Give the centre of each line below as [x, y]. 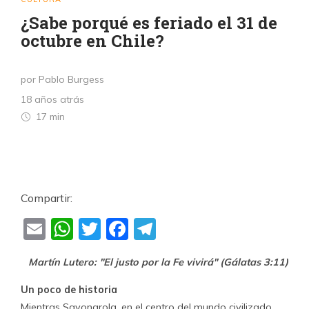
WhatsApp [131, 230]
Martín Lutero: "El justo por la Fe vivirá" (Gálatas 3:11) [158, 262]
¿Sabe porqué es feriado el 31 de [149, 23]
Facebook [179, 230]
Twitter [138, 230]
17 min [49, 117]
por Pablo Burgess [62, 79]
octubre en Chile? [92, 41]
